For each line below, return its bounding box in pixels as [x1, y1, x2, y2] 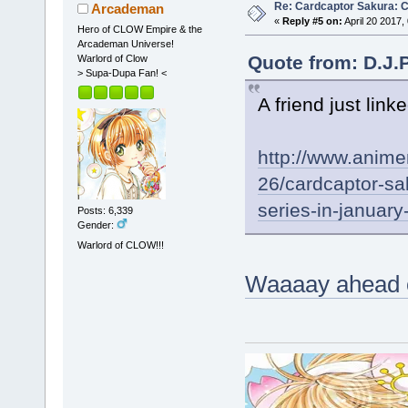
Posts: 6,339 [76, 205, 133, 217]
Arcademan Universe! [76, 37, 174, 49]
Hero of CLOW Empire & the [76, 23, 202, 35]
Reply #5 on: [281, 15, 342, 26]
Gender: [76, 219, 117, 231]
